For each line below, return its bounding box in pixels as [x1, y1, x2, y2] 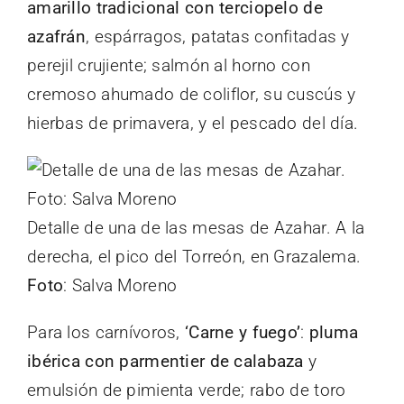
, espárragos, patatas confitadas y [86, 25, 350, 47]
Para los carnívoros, [27, 321, 185, 343]
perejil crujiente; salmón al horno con [27, 54, 310, 76]
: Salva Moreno [63, 274, 178, 296]
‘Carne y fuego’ [185, 321, 301, 343]
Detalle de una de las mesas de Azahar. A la [27, 216, 365, 238]
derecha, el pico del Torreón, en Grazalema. [27, 245, 362, 267]
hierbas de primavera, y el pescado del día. [27, 112, 359, 133]
